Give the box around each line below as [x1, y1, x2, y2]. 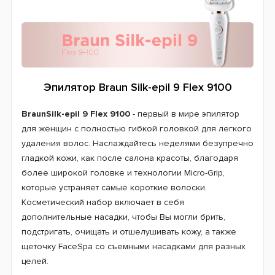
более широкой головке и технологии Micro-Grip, [21, 167, 225, 178]
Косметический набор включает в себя [21, 196, 184, 207]
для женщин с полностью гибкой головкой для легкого [21, 123, 252, 134]
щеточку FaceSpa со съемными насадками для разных [21, 241, 246, 252]
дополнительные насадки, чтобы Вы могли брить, [21, 211, 225, 222]
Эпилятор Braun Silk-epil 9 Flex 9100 [43, 80, 232, 94]
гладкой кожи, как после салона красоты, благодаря [21, 152, 238, 163]
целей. [21, 255, 48, 266]
